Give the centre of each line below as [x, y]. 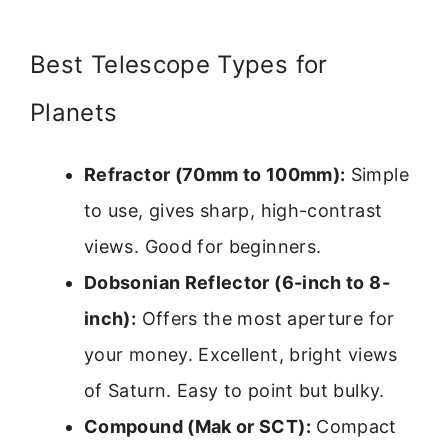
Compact [353, 427]
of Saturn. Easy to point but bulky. [234, 391]
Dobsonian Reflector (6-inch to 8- [237, 283]
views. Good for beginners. [203, 247]
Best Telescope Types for [179, 65]
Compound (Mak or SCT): [197, 427]
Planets [74, 113]
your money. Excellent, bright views [241, 355]
